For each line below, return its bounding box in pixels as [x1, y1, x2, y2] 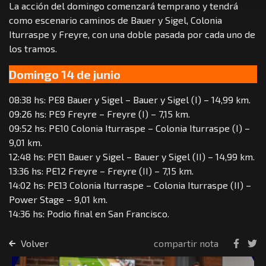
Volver [18, 237, 49, 249]
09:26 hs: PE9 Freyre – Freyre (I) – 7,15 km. [9, 107, 190, 119]
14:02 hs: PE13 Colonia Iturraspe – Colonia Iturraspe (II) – [9, 179, 251, 191]
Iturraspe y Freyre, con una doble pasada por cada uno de [9, 28, 255, 40]
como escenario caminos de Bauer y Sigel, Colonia [9, 14, 222, 26]
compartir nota [154, 237, 218, 249]
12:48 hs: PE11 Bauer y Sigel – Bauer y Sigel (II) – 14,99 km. [9, 150, 255, 162]
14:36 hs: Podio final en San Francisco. [9, 207, 169, 219]
